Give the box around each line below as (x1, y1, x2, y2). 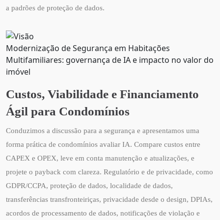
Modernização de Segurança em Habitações (6, 42, 170, 54)
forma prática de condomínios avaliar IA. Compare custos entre (6, 140, 200, 148)
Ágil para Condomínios (6, 104, 130, 118)
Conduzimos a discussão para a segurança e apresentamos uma (6, 126, 199, 135)
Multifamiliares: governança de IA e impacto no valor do (6, 54, 214, 65)
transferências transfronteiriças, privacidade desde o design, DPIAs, (6, 195, 213, 203)
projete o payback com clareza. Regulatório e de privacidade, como (6, 167, 213, 176)
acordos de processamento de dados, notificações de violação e (6, 209, 200, 217)
